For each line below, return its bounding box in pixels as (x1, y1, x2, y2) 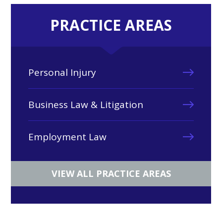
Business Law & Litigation (28, 98, 144, 111)
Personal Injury (28, 66, 97, 79)
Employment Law (28, 130, 107, 143)
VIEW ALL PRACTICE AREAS (51, 167, 171, 179)
